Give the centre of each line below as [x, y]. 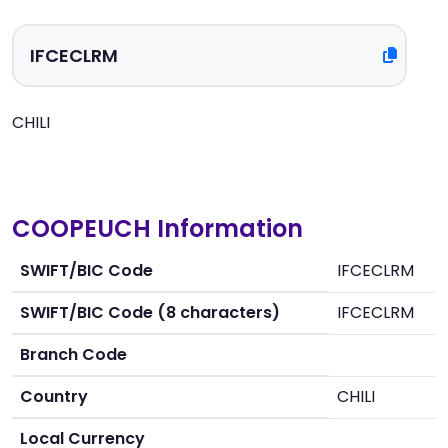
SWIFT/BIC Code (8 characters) [150, 312]
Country [54, 396]
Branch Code [73, 354]
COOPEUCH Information [157, 228]
